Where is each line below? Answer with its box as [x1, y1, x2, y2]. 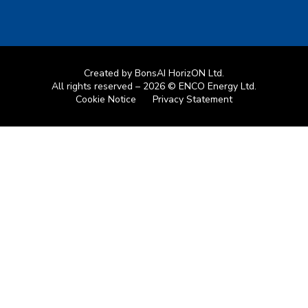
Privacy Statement [153, 93, 232, 107]
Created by [84, 67, 135, 80]
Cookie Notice [76, 93, 136, 107]
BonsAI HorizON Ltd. [135, 67, 224, 80]
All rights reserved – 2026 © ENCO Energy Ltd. [52, 80, 256, 93]
